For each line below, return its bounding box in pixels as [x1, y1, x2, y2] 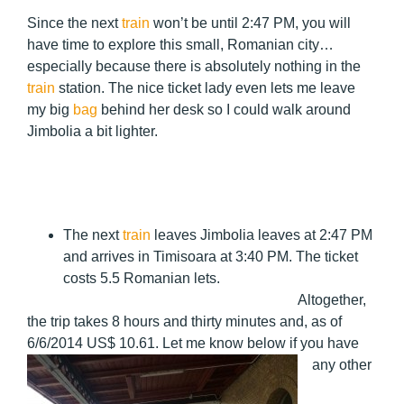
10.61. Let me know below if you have [119, 335, 359, 351]
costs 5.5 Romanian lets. [63, 270, 220, 286]
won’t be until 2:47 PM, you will [150, 14, 351, 31]
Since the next [27, 14, 122, 31]
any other [312, 356, 372, 372]
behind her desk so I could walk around [97, 101, 351, 117]
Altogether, [27, 291, 366, 308]
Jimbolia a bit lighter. [27, 123, 158, 139]
